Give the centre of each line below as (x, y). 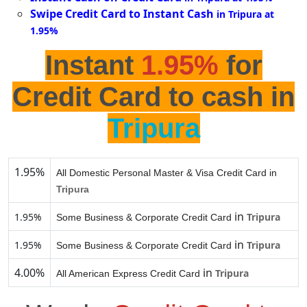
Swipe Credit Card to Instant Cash (122, 14)
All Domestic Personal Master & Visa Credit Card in (167, 173)
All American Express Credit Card (128, 274)
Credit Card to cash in (153, 97)
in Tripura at (245, 14)
